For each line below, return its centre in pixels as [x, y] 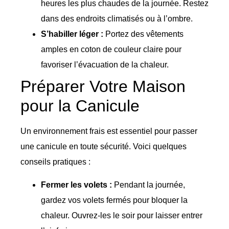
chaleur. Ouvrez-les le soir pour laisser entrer [122, 215]
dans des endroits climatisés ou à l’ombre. [117, 19]
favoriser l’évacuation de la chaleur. [105, 65]
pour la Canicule [80, 106]
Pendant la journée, [148, 185]
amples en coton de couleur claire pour [111, 50]
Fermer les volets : [76, 185]
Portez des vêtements [143, 34]
